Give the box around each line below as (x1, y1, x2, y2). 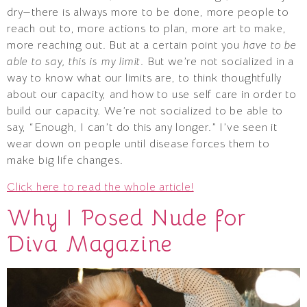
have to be (243, 38, 297, 53)
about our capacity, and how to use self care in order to (7, 88, 297, 102)
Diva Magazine (7, 230, 173, 258)
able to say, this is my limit (7, 55, 141, 69)
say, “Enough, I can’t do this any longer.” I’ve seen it (7, 121, 278, 135)
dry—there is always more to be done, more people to (7, 5, 289, 20)
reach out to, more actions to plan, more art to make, (7, 22, 286, 36)
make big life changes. (7, 153, 123, 168)
